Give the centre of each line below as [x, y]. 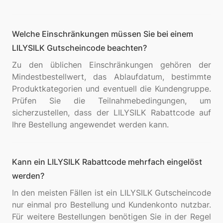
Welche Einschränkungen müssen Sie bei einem [103, 34]
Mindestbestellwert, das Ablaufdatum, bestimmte [111, 77]
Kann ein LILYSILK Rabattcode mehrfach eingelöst [107, 162]
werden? [28, 176]
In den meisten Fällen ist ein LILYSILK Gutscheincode [111, 193]
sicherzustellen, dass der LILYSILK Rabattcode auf [111, 112]
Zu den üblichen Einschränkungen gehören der [111, 65]
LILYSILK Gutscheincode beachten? [79, 48]
